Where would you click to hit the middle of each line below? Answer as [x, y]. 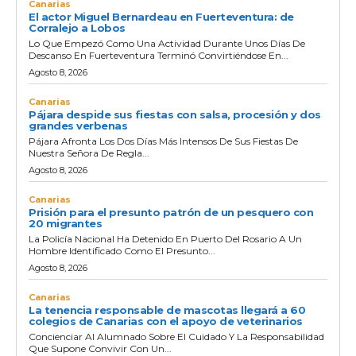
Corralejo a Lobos [77, 27]
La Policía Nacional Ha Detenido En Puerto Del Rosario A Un [165, 238]
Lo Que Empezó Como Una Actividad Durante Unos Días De [167, 43]
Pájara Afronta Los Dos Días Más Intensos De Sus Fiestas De [163, 141]
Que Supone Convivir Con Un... [100, 348]
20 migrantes [65, 223]
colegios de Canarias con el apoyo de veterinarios [166, 321]
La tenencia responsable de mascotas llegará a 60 [167, 310]
